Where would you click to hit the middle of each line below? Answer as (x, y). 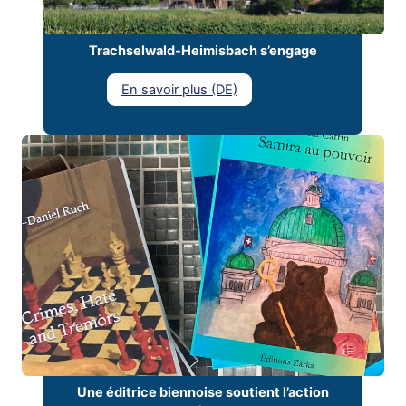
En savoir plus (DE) (179, 89)
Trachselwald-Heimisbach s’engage (203, 50)
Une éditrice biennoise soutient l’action (203, 393)
